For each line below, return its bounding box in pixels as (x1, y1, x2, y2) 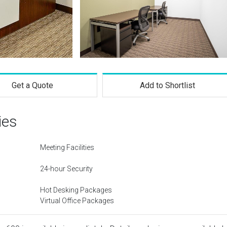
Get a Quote (11, 81, 53, 90)
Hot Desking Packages (40, 186, 112, 194)
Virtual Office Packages (40, 197, 114, 205)
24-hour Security (40, 165, 93, 173)
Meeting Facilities (40, 143, 94, 152)
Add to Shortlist (140, 81, 196, 90)
